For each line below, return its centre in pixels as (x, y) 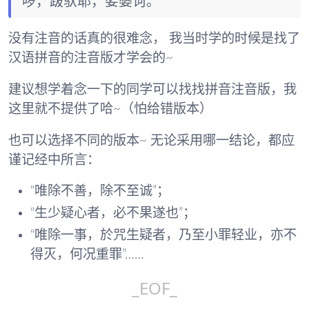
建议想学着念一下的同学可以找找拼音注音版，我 (152, 90)
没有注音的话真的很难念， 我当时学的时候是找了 (154, 39)
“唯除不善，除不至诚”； (100, 192)
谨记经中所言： (54, 160)
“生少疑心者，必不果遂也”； (113, 214)
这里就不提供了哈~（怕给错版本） (110, 109)
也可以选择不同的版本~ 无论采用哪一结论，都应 (151, 141)
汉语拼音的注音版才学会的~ (91, 59)
